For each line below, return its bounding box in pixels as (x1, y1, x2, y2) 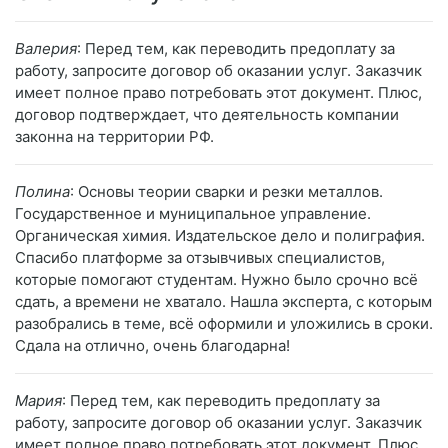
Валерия (15, 39, 77, 59)
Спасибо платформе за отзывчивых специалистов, (15, 248, 385, 268)
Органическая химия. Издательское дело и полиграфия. (15, 226, 425, 246)
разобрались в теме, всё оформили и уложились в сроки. (15, 314, 433, 334)
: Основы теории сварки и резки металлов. (70, 182, 383, 202)
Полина (15, 182, 70, 202)
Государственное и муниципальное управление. (15, 204, 371, 224)
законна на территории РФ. (15, 127, 214, 147)
